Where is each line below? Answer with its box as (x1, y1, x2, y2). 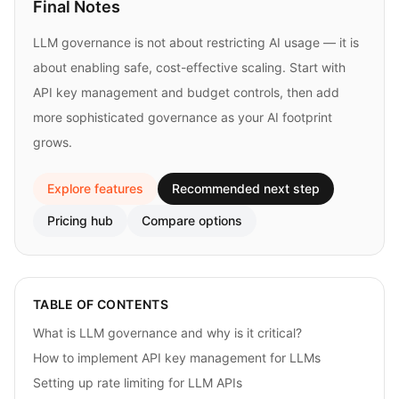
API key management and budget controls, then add (33, 84, 339, 100)
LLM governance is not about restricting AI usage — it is (33, 34, 359, 50)
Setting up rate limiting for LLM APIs (33, 374, 242, 390)
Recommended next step (172, 180, 320, 196)
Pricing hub (47, 212, 113, 228)
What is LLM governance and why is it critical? (33, 324, 302, 340)
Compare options (142, 212, 242, 228)
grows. (33, 134, 72, 150)
